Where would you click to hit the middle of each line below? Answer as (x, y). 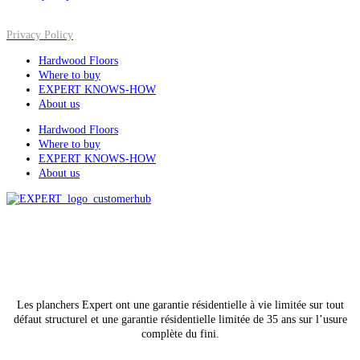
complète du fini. (180, 333)
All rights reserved (50, 239)
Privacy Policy (40, 35)
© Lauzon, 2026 (131, 239)
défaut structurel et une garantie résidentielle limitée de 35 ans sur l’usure (180, 319)
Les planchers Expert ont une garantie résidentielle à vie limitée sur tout (180, 305)
